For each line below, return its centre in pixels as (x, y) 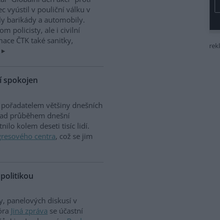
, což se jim (74, 136)
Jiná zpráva (29, 211)
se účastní (65, 211)
